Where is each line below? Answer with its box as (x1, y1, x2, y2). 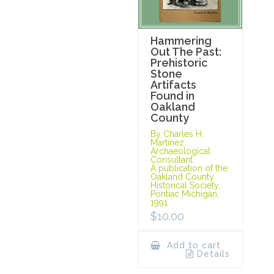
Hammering (150, 34, 212, 48)
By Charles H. (150, 129, 204, 139)
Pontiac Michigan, (150, 189, 220, 199)
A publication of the (150, 163, 228, 174)
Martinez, (150, 138, 187, 148)
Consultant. (150, 155, 195, 165)
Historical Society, (150, 180, 221, 191)
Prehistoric (150, 56, 208, 70)
